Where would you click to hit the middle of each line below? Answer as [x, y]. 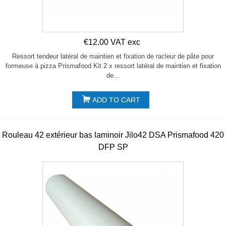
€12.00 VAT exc [112, 42]
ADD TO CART [116, 100]
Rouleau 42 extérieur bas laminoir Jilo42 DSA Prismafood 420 [113, 135]
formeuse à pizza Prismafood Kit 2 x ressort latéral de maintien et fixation [113, 66]
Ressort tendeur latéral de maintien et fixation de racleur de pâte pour [113, 56]
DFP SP [113, 147]
